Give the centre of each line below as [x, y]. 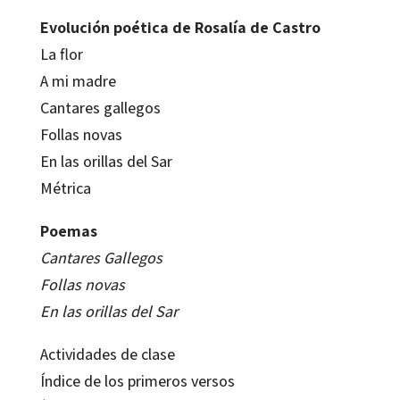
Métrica [65, 188]
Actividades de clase [107, 354]
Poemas [68, 231]
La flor [61, 54]
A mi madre [78, 81]
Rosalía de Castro [257, 28]
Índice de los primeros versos [137, 381]
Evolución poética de [117, 28]
